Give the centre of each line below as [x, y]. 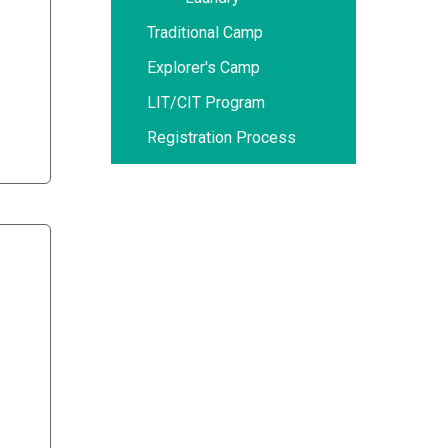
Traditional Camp [205, 33]
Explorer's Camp [203, 68]
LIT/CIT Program [206, 103]
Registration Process [221, 138]
